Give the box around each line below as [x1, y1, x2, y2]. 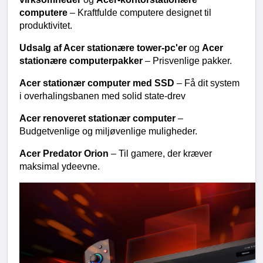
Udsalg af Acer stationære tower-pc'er [19, 42, 189, 53]
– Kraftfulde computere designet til [70, 7, 211, 18]
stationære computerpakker [19, 55, 145, 66]
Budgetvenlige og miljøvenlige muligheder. [19, 126, 197, 136]
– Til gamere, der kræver [111, 148, 212, 159]
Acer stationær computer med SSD [19, 77, 177, 88]
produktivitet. [19, 20, 72, 31]
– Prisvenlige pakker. [145, 55, 232, 66]
